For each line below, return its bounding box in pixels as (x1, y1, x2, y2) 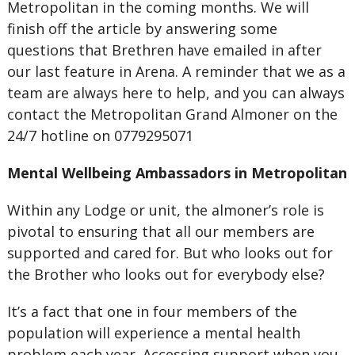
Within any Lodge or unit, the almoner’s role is (6, 200, 324, 219)
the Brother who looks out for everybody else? (6, 265, 325, 284)
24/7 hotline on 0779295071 (6, 126, 193, 145)
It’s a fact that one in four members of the (6, 302, 297, 321)
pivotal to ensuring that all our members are (6, 222, 315, 241)
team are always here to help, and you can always (6, 83, 345, 102)
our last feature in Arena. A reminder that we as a (6, 62, 345, 81)
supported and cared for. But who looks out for (6, 243, 333, 262)
